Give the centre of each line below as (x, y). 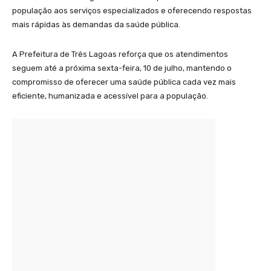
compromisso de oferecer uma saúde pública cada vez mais (124, 82)
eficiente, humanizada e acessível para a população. (110, 96)
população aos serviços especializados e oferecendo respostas (132, 11)
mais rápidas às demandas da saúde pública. (96, 25)
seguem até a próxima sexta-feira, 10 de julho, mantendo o (122, 68)
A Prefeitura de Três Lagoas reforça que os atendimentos (120, 54)
